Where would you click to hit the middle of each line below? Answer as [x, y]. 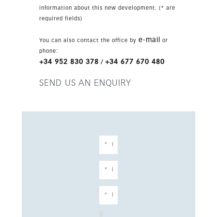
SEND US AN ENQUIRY [85, 83]
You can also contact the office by [89, 40]
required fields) [61, 19]
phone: [48, 51]
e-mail [149, 40]
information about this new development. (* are [107, 8]
